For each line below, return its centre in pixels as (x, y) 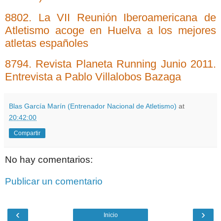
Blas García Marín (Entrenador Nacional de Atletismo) (93, 106)
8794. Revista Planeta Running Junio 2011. (110, 64)
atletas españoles (47, 43)
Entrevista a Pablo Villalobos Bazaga (93, 77)
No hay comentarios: (49, 160)
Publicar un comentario (54, 181)
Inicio (110, 215)
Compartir (27, 133)
